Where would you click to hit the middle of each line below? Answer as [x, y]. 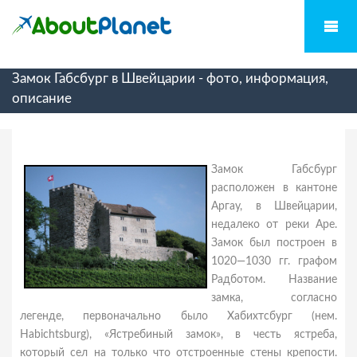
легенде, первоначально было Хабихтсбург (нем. [178, 316]
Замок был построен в [274, 243]
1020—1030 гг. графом [274, 261]
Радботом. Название [274, 280]
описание [42, 98]
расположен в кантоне [274, 188]
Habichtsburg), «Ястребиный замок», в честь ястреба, [178, 335]
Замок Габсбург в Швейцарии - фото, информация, [170, 78]
